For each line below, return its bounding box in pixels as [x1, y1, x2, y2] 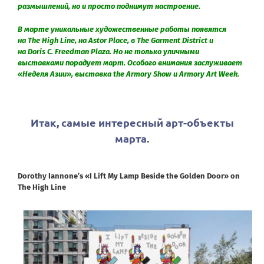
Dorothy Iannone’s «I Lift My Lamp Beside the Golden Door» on [18, 171, 240, 180]
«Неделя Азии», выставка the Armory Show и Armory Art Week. [18, 69, 239, 78]
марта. [115, 131, 149, 145]
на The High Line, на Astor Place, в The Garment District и [18, 35, 213, 45]
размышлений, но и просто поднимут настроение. [18, 1, 202, 11]
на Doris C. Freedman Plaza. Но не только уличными [18, 47, 199, 56]
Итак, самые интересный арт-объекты [30, 115, 234, 129]
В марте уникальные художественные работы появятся [18, 24, 226, 34]
